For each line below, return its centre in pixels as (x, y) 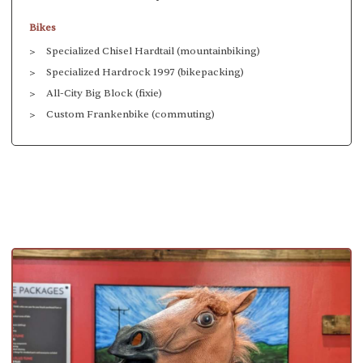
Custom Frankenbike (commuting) (130, 115)
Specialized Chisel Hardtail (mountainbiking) (153, 51)
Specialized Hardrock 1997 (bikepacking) (145, 73)
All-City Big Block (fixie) (104, 94)
